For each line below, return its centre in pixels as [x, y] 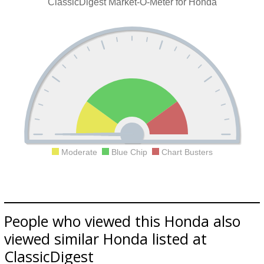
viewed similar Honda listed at [105, 239]
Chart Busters [186, 152]
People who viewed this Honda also [122, 221]
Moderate [80, 152]
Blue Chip [130, 152]
